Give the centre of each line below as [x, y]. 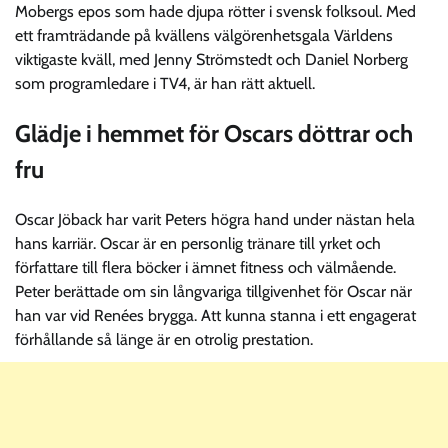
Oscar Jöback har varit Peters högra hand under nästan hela [215, 219]
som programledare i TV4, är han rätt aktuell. [165, 83]
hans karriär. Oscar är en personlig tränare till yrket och [198, 243]
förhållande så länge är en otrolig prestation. [164, 339]
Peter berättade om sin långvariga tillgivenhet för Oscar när [213, 291]
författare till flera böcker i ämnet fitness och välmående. [205, 267]
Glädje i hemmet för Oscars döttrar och [214, 133]
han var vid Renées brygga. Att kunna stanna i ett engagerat [215, 315]
